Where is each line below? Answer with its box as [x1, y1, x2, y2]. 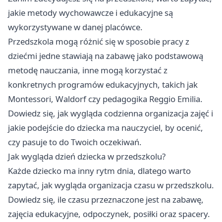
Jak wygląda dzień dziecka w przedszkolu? [8, 151, 166, 163]
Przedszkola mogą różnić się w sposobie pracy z [8, 36, 189, 48]
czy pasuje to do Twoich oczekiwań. [8, 136, 142, 148]
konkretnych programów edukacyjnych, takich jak [8, 79, 198, 91]
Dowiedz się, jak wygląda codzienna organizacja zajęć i [8, 108, 213, 119]
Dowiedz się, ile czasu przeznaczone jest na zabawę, [8, 194, 204, 206]
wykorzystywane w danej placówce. [8, 21, 143, 33]
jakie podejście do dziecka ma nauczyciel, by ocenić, [8, 122, 203, 134]
